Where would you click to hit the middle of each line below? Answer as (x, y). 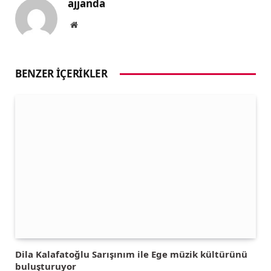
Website (90, 24)
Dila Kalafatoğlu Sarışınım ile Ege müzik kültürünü (131, 254)
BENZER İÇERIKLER (61, 73)
